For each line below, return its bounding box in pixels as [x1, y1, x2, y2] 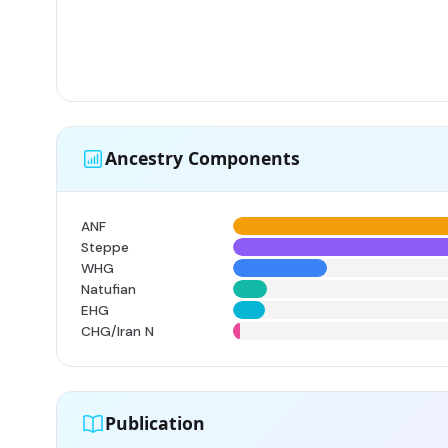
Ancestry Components [105, 146, 300, 171]
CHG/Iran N [81, 322, 154, 340]
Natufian [81, 280, 136, 298]
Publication [105, 411, 205, 436]
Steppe [81, 238, 129, 256]
